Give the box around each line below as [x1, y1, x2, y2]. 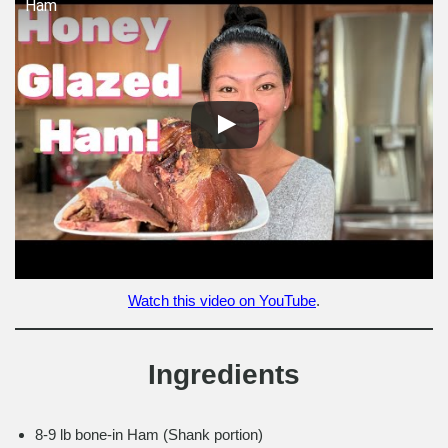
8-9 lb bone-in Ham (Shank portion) [35, 425, 263, 443]
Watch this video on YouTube [128, 291, 316, 309]
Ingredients [148, 358, 300, 390]
